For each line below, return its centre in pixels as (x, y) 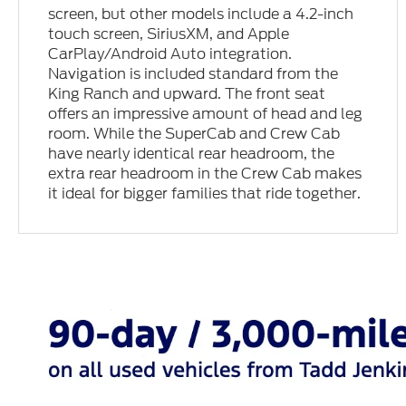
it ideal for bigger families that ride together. (205, 194)
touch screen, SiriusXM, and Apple (169, 34)
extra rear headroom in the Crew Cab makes (205, 174)
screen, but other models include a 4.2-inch (201, 14)
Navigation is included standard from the (193, 74)
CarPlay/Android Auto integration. (170, 54)
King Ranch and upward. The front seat (187, 94)
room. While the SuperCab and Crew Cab (194, 134)
